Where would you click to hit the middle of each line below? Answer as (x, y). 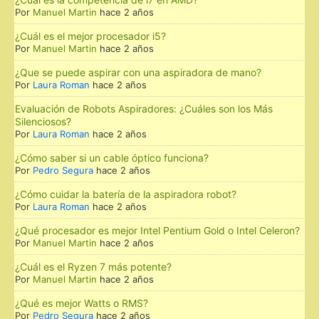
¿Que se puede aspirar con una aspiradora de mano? (138, 72)
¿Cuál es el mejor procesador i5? (90, 36)
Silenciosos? (43, 121)
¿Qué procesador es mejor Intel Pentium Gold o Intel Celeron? (157, 230)
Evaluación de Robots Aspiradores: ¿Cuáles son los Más (144, 108)
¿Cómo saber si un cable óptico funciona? (112, 157)
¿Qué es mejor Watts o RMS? (82, 303)
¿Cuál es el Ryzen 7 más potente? (93, 266)
